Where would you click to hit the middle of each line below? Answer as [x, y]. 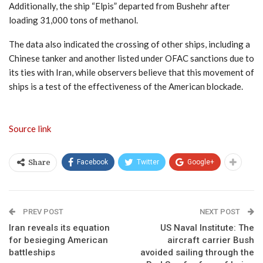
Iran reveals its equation [59, 227]
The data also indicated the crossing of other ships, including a [129, 44]
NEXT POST [221, 211]
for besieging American [58, 240]
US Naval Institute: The [207, 227]
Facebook [92, 162]
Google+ [201, 162]
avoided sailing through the [197, 252]
